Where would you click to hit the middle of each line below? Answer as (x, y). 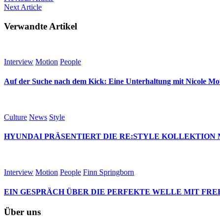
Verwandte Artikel (41, 26)
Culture (15, 117)
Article (31, 7)
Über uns (22, 212)
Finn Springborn (109, 172)
